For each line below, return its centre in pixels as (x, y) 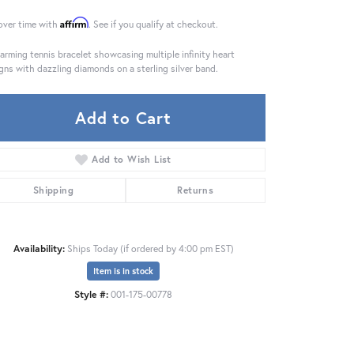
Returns (196, 190)
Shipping (53, 190)
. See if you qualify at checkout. (153, 23)
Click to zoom (171, 281)
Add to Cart (123, 117)
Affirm (74, 22)
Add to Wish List (132, 159)
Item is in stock (123, 271)
